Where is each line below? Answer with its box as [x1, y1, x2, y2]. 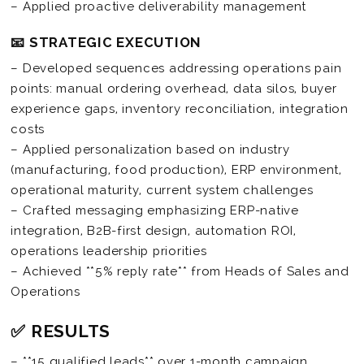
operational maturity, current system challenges [11, 183, 314, 198]
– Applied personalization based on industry [11, 142, 290, 158]
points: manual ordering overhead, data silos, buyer [11, 81, 337, 97]
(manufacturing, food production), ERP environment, [11, 162, 342, 178]
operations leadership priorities [11, 244, 207, 259]
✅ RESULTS [11, 321, 111, 342]
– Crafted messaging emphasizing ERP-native [11, 203, 299, 219]
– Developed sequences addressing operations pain [11, 61, 342, 76]
